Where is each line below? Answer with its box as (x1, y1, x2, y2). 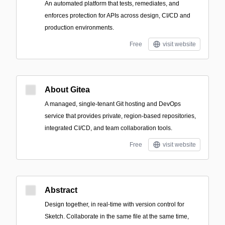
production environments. (45, 24, 114, 31)
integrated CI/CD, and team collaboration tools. (45, 125, 172, 132)
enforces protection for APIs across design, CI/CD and (45, 12, 190, 19)
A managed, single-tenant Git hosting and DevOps (45, 100, 181, 107)
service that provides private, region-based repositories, (45, 113, 196, 120)
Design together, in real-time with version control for (45, 201, 184, 208)
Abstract (45, 186, 77, 194)
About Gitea (45, 85, 90, 94)
